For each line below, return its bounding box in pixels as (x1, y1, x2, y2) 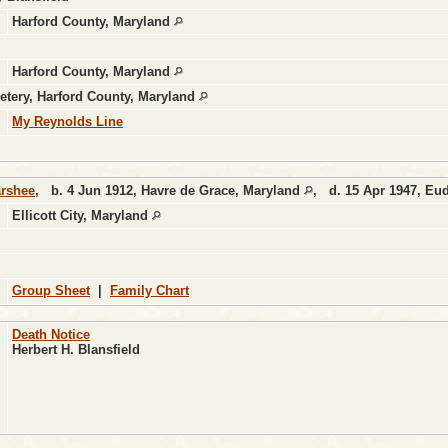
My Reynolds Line (12, 114, 123, 130)
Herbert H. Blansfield (12, 342, 140, 358)
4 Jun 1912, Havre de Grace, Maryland (63, 183, 304, 199)
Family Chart (110, 283, 189, 299)
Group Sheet (12, 283, 90, 299)
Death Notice (12, 327, 90, 343)
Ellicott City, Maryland (12, 208, 152, 224)
